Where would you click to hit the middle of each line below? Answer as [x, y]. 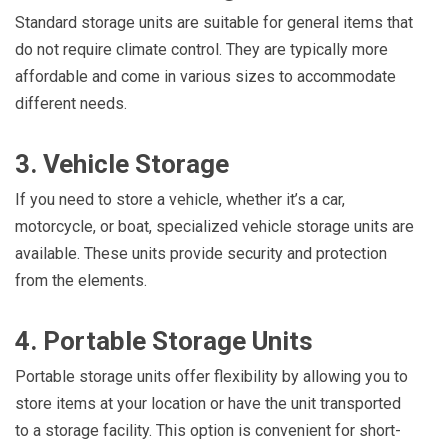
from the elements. [81, 281]
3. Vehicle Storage [122, 164]
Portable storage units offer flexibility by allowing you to [211, 377]
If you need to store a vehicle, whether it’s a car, [180, 200]
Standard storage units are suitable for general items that [214, 23]
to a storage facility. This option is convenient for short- [208, 431]
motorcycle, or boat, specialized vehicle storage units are [214, 227]
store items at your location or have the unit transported [208, 404]
